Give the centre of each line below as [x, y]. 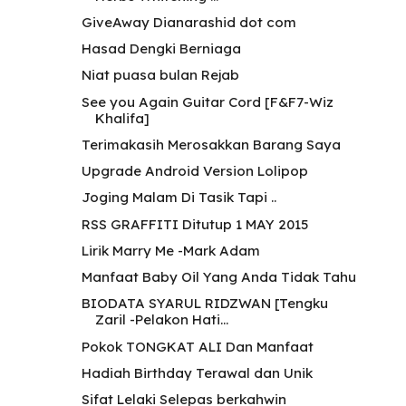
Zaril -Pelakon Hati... [161, 320]
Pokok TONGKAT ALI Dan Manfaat [197, 346]
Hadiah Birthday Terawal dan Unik [197, 372]
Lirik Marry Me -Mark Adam [170, 250]
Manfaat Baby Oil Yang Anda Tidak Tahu [218, 277]
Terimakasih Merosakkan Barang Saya [211, 144]
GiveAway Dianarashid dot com [188, 22]
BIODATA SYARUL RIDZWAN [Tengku [204, 304]
